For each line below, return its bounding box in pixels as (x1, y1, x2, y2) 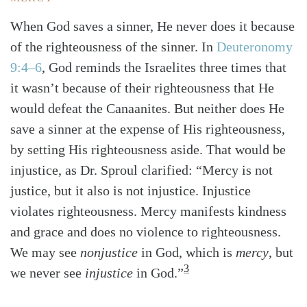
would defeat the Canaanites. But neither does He (10, 101, 284, 116)
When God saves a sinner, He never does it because (10, 19, 295, 34)
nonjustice (80, 245, 138, 260)
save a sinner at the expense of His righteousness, (10, 121, 285, 137)
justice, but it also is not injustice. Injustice (10, 183, 251, 199)
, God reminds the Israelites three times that (42, 60, 286, 75)
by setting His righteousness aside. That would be (10, 142, 286, 158)
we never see (10, 265, 85, 281)
